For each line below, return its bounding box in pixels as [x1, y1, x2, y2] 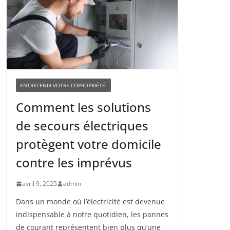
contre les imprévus [16, 154, 132, 171]
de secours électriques [16, 117, 148, 135]
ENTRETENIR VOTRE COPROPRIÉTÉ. [20, 82, 107, 89]
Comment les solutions [16, 99, 151, 116]
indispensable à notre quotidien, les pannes [16, 209, 168, 220]
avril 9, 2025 [22, 179, 57, 188]
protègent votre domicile [16, 136, 161, 153]
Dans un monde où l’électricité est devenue [16, 197, 165, 207]
